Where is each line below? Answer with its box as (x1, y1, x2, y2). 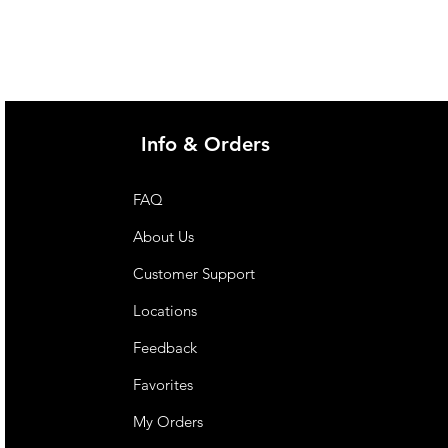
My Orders (133, 412, 204, 431)
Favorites (133, 375, 194, 394)
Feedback (133, 338, 202, 357)
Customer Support (133, 264, 256, 283)
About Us (133, 227, 195, 246)
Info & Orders (141, 132, 271, 156)
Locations (133, 301, 202, 320)
